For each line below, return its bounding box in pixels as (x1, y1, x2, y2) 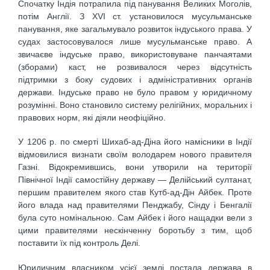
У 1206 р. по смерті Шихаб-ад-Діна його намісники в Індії (18, 137, 252, 147)
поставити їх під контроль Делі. (18, 238, 140, 248)
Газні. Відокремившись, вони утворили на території (18, 162, 252, 172)
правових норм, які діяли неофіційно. (18, 112, 166, 122)
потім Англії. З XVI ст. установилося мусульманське (18, 11, 252, 21)
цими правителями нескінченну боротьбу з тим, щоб (18, 225, 252, 236)
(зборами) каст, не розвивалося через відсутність (18, 61, 252, 72)
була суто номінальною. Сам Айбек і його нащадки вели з (18, 213, 252, 223)
